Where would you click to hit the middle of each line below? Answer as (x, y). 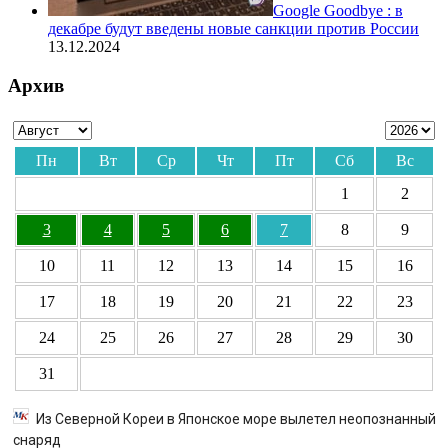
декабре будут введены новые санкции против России (233, 29)
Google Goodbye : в (338, 11)
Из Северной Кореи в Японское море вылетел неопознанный (236, 418)
